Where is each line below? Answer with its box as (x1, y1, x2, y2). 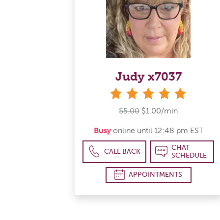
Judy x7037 (115, 69, 182, 83)
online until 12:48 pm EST (110, 125, 203, 135)
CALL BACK (104, 147, 141, 156)
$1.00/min (141, 106, 178, 115)
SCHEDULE (171, 151, 207, 160)
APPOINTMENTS (129, 170, 182, 179)
